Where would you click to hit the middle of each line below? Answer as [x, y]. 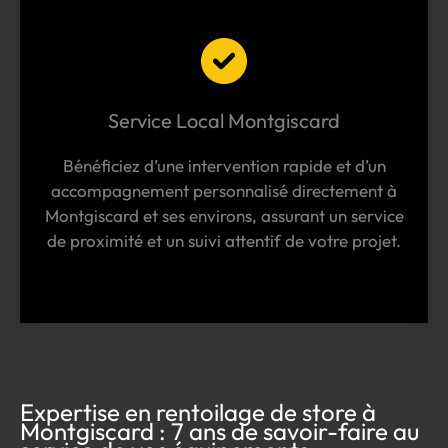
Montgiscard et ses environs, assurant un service [224, 216]
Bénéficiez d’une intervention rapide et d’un [224, 166]
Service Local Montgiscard [224, 121]
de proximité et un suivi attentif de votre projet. [224, 241]
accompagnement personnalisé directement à [224, 191]
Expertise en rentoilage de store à [198, 412]
